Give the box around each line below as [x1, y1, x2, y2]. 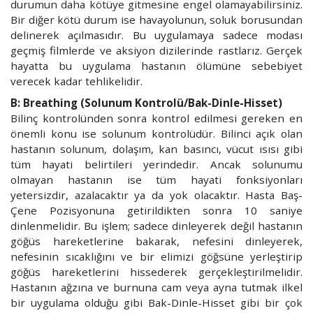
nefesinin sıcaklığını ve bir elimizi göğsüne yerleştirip [10, 249, 303, 264]
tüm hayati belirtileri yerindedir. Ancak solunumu [10, 157, 303, 172]
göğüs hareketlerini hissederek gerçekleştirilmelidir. [10, 265, 303, 279]
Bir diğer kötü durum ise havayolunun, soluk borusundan [10, 12, 303, 27]
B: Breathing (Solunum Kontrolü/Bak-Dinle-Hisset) [10, 96, 282, 110]
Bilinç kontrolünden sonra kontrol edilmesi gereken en [10, 111, 303, 126]
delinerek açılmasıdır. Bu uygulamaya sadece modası [10, 27, 303, 42]
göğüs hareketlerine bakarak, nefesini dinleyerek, [10, 234, 303, 249]
